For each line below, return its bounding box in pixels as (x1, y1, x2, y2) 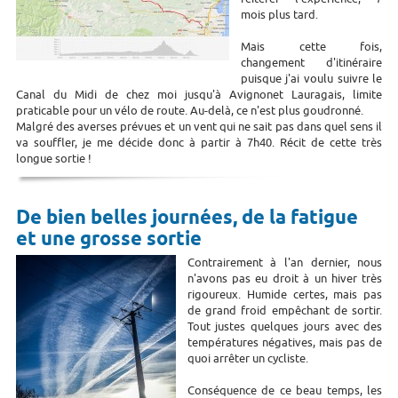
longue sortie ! (15, 150, 92, 166)
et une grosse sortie (15, 226, 202, 253)
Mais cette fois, (240, 38, 383, 54)
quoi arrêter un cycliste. (187, 350, 308, 366)
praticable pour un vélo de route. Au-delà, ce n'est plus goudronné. (15, 102, 363, 118)
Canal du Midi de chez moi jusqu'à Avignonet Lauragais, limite (15, 86, 383, 102)
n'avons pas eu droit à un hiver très (187, 270, 383, 286)
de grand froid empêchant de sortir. (187, 302, 383, 318)
